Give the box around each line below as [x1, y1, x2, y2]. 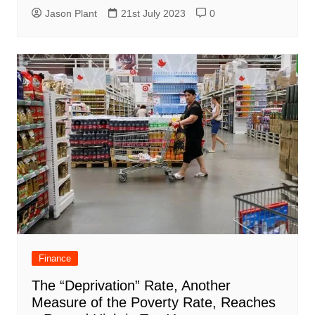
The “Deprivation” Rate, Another [31, 278, 231, 294]
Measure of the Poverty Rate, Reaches [31, 295, 276, 311]
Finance [38, 253, 71, 264]
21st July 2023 [120, 7, 186, 19]
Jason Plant [44, 7, 97, 19]
